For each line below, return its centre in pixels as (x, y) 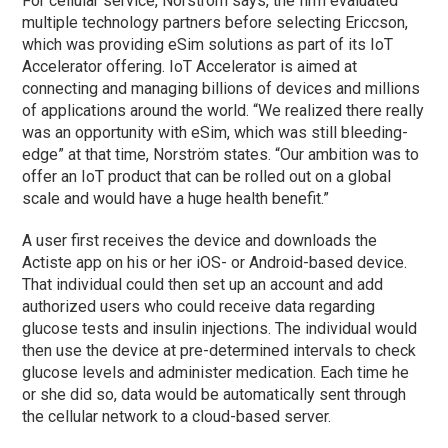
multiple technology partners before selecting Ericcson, (215, 22)
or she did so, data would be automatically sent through (214, 394)
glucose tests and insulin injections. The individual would (220, 328)
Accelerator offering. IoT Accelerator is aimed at (190, 66)
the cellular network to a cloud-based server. (177, 416)
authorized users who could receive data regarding (199, 306)
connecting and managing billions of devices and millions (221, 88)
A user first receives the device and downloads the (200, 240)
